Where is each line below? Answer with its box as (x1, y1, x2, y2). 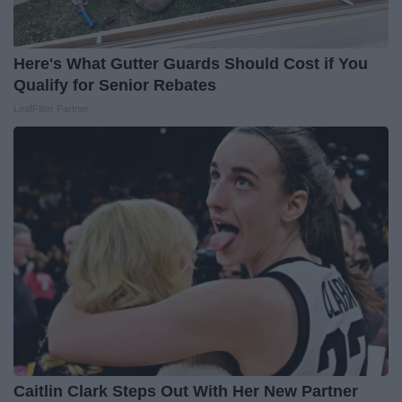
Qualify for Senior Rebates (13, 76, 216, 95)
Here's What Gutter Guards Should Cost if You (13, 55, 368, 74)
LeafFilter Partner (13, 103, 89, 115)
